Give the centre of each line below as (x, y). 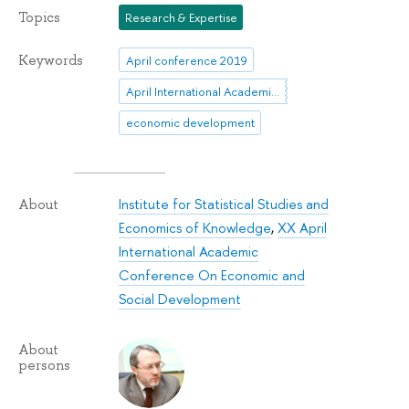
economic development (190, 123)
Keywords (51, 60)
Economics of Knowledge (195, 228)
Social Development (180, 299)
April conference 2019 (186, 60)
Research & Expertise (181, 18)
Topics (39, 18)
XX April (303, 228)
